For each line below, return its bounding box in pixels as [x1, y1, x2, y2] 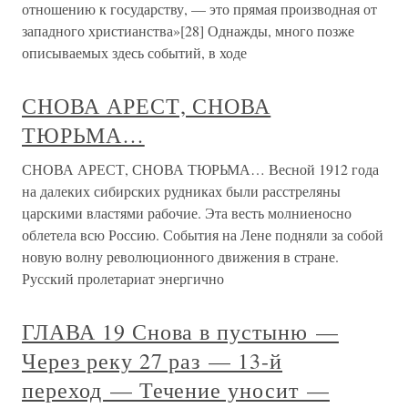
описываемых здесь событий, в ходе [22, 43, 247, 62]
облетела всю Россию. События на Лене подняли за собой [22, 225, 383, 244]
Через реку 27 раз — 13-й [22, 346, 283, 375]
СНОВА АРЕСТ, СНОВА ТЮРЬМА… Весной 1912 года [22, 159, 379, 178]
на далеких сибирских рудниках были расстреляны [22, 181, 341, 200]
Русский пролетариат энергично [22, 269, 224, 288]
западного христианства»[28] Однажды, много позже [22, 21, 354, 40]
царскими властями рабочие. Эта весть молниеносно [22, 203, 352, 222]
